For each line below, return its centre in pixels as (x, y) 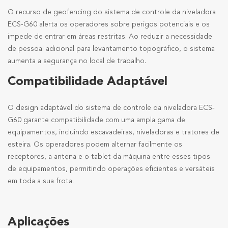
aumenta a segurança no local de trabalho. (77, 61)
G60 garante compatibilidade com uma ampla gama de (96, 120)
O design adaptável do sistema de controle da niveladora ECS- (111, 108)
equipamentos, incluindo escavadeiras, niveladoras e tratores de (113, 133)
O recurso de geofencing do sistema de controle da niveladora (112, 12)
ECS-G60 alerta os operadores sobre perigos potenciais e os (109, 25)
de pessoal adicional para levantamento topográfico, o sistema (111, 49)
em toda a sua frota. (41, 181)
